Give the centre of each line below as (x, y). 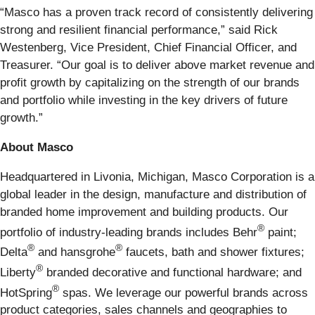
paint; (281, 232)
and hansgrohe (75, 252)
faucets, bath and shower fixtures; (213, 252)
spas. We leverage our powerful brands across (184, 292)
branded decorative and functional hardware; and (172, 272)
